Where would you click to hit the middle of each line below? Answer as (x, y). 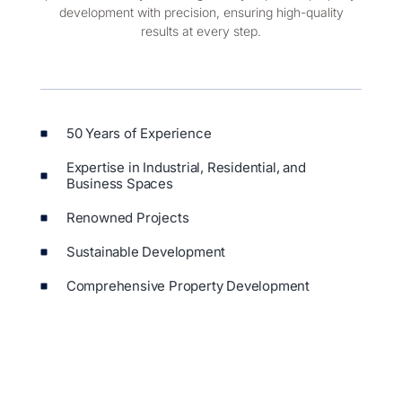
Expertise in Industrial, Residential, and (186, 188)
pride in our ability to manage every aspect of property (201, 14)
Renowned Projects (127, 239)
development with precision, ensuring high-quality (201, 33)
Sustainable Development (146, 273)
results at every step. (201, 52)
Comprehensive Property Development (188, 307)
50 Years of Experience (139, 154)
